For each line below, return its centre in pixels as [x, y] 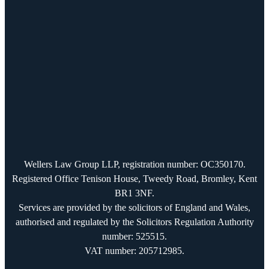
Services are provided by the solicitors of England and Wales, [134, 207]
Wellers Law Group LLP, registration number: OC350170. [134, 164]
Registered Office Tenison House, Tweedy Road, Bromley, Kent [134, 178]
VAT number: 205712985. [134, 250]
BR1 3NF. [134, 193]
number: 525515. [134, 236]
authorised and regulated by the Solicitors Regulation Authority [134, 222]
